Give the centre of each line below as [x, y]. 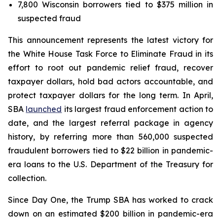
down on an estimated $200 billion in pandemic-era [110, 214]
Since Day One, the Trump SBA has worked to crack [110, 200]
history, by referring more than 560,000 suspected [110, 137]
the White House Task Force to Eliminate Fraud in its [110, 54]
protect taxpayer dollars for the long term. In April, [110, 95]
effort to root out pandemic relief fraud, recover [110, 68]
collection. [27, 178]
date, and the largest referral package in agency [110, 123]
